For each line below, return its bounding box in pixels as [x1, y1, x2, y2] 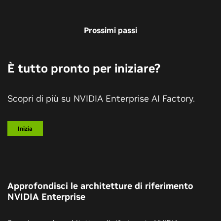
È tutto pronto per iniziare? [7, 60, 160, 76]
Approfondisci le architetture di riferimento [7, 180, 193, 191]
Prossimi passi [84, 25, 137, 35]
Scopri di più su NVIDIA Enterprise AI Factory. [7, 92, 195, 104]
